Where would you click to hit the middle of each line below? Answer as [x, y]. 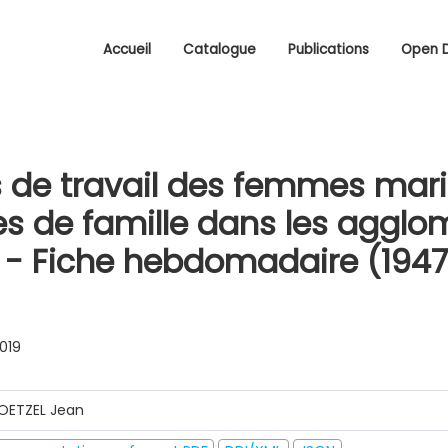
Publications [328, 49]
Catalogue [219, 49]
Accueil [127, 49]
